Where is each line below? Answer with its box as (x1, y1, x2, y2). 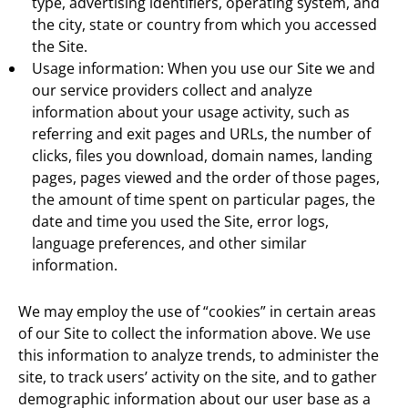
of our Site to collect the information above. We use (18, 322, 371, 343)
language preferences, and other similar (32, 233, 307, 254)
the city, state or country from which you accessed (32, 15, 377, 36)
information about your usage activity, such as (32, 102, 350, 123)
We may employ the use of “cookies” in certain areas (18, 301, 376, 321)
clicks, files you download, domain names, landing (32, 146, 372, 167)
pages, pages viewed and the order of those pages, (32, 168, 380, 189)
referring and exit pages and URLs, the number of (32, 124, 371, 145)
